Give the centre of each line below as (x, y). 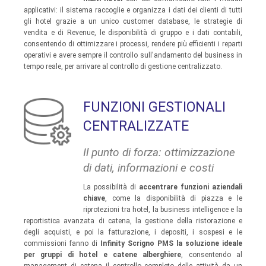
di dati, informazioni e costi (148, 168)
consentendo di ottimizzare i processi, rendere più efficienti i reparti (133, 44)
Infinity (113, 243)
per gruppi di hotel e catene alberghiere (103, 255)
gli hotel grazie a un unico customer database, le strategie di (133, 21)
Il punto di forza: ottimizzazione (159, 152)
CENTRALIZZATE (136, 126)
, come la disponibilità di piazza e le (174, 198)
